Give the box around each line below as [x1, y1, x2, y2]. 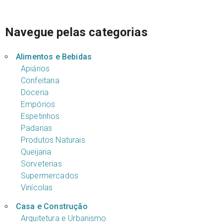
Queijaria [20, 147, 52, 157]
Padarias [20, 123, 53, 133]
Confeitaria [20, 75, 59, 85]
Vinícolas [20, 182, 53, 192]
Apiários [20, 63, 50, 73]
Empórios [20, 99, 55, 109]
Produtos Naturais [20, 135, 85, 145]
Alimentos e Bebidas [15, 52, 92, 61]
